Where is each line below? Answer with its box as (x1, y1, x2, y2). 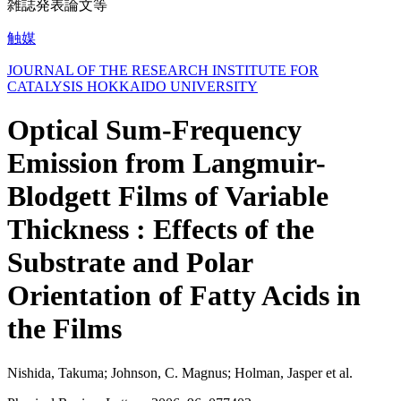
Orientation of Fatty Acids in (7, 279, 361, 312)
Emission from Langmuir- (7, 147, 326, 180)
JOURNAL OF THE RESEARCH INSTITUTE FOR (7, 62, 319, 78)
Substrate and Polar (7, 246, 252, 279)
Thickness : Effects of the (7, 213, 314, 246)
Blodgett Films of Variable (7, 180, 328, 213)
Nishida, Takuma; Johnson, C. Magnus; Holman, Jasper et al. (7, 364, 353, 380)
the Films (7, 312, 122, 346)
